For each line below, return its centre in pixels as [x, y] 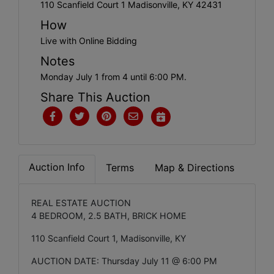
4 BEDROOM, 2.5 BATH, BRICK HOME [109, 215]
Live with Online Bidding [89, 40]
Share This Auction [95, 97]
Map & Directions [194, 167]
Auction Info [57, 167]
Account [41, 24]
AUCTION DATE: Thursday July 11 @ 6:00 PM [124, 261]
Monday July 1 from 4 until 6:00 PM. [113, 76]
